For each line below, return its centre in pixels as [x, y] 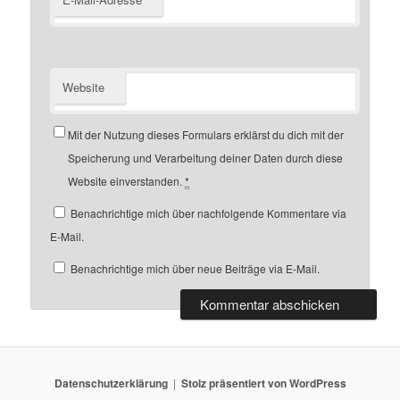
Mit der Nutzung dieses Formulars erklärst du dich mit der [206, 135]
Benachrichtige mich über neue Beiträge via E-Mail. [196, 269]
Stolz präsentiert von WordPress [263, 383]
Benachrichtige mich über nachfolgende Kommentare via [209, 213]
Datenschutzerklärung [111, 383]
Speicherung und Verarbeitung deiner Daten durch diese [206, 158]
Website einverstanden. [127, 181]
